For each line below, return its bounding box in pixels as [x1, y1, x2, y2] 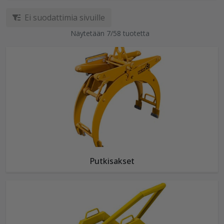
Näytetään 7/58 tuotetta [70, 28, 149, 38]
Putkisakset [89, 155, 134, 167]
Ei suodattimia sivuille [24, 12, 105, 23]
